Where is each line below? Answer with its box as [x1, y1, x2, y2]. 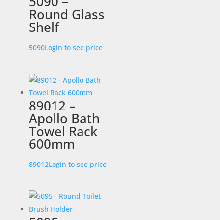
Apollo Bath [28, 109, 100, 127]
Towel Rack [28, 122, 97, 140]
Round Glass [28, 5, 105, 23]
